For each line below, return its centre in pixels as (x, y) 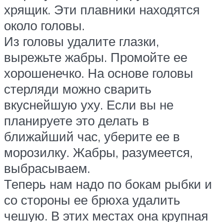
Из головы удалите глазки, (82, 41)
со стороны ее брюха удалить (92, 199)
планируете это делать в (77, 120)
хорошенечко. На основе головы (99, 73)
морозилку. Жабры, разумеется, (98, 152)
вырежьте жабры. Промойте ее (96, 57)
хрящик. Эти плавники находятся (102, 9)
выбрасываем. (47, 168)
